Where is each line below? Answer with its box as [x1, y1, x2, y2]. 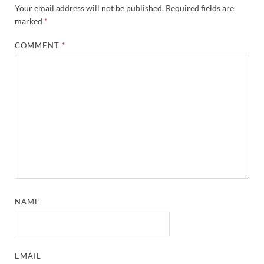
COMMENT [15, 40, 62, 50]
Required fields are [166, 2, 234, 13]
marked [15, 15, 44, 26]
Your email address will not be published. [15, 2, 164, 13]
